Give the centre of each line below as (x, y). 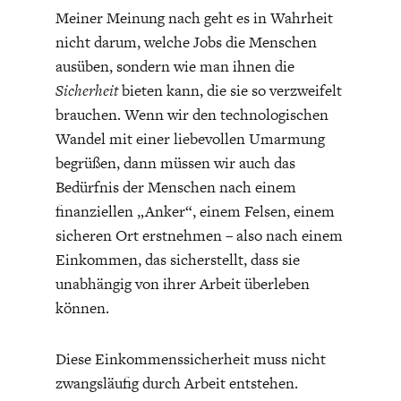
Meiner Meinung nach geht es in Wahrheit (194, 17)
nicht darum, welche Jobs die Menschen (186, 42)
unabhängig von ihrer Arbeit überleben (182, 283)
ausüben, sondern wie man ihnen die (175, 66)
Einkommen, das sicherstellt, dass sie (177, 259)
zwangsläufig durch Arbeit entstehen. (176, 383)
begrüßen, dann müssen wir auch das (175, 162)
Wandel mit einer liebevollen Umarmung (190, 138)
